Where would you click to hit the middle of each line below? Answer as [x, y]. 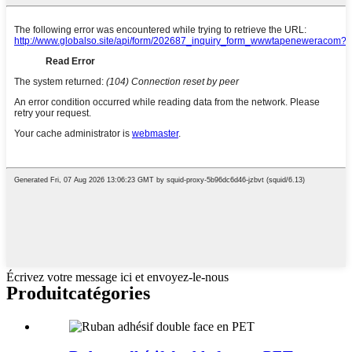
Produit [37, 293]
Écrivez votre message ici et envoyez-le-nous [117, 277]
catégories [109, 293]
